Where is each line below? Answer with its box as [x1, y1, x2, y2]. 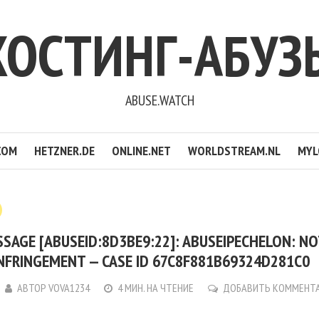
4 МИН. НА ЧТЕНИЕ [117, 281, 194, 295]
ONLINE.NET [112, 142, 171, 159]
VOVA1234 [48, 281, 90, 295]
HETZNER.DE [34, 142, 95, 159]
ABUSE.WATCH [125, 91, 194, 110]
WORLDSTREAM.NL [188, 142, 281, 159]
